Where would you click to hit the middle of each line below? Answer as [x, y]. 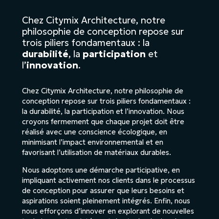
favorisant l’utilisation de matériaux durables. [96, 152]
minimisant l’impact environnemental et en [92, 142]
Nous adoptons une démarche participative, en [101, 170]
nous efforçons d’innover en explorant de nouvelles [108, 211]
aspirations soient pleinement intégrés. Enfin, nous [106, 200]
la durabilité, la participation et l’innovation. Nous [103, 111]
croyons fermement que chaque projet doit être [103, 121]
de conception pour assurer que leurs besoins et [103, 190]
